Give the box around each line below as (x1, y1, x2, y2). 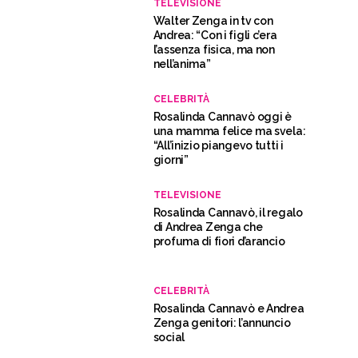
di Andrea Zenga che (153, 221, 263, 234)
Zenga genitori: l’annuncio (153, 316, 291, 330)
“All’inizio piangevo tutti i (153, 139, 284, 153)
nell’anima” (153, 58, 211, 71)
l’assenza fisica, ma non (153, 43, 275, 57)
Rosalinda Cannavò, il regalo (153, 206, 303, 220)
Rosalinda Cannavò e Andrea (153, 302, 304, 316)
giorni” (153, 153, 189, 167)
